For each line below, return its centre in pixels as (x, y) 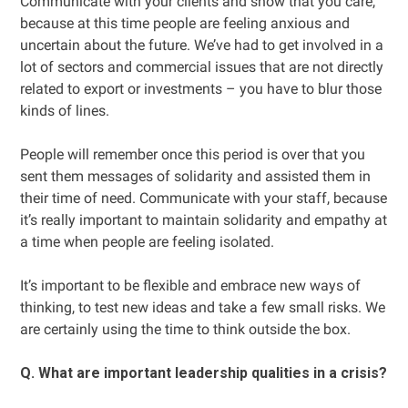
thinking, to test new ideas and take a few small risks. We (203, 307)
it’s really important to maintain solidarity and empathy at (204, 220)
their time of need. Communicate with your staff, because (204, 198)
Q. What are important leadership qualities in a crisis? (204, 373)
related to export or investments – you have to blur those (201, 89)
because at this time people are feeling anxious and (185, 23)
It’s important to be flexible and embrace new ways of (191, 286)
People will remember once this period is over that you (193, 154)
